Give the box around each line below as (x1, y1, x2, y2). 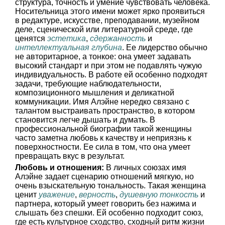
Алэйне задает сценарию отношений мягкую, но (15, 172, 194, 181)
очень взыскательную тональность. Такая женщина (15, 181, 206, 190)
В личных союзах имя (104, 163, 186, 172)
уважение (39, 190, 75, 199)
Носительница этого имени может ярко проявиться (15, 7, 205, 16)
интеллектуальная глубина (15, 43, 122, 52)
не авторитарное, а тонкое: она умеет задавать (15, 52, 191, 61)
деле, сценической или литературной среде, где (15, 25, 193, 34)
